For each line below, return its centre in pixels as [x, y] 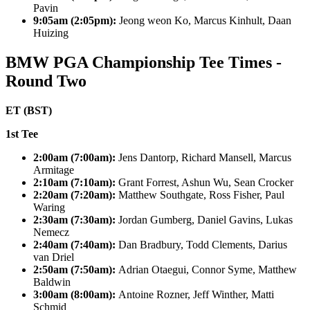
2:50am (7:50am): [76, 269]
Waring [49, 207]
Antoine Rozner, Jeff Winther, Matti [196, 294]
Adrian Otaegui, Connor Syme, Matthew [208, 269]
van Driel [54, 257]
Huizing [51, 33]
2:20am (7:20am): [76, 194]
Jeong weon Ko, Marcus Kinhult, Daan [205, 20]
